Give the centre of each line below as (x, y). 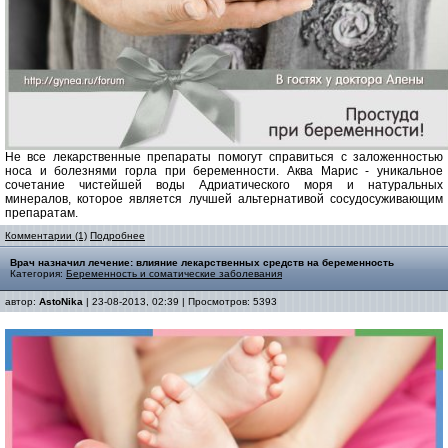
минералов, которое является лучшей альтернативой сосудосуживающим (224, 199)
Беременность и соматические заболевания (174, 273)
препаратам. (43, 213)
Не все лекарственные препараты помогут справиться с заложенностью (224, 157)
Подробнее (117, 235)
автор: (22, 301)
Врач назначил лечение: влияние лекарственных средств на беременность (202, 262)
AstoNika (61, 301)
